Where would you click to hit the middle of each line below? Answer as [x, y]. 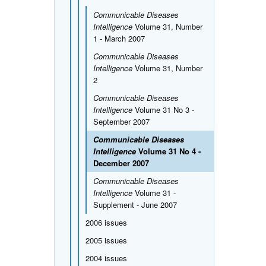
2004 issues [106, 258]
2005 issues [106, 240]
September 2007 [121, 121]
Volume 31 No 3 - [163, 109]
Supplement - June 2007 [135, 204]
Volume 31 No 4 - [168, 151]
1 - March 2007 [119, 38]
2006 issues [106, 222]
